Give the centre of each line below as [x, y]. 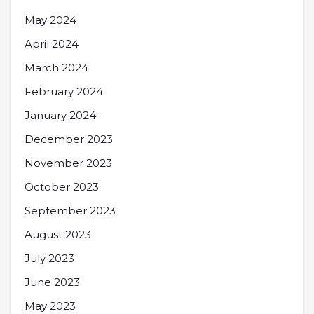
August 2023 [58, 234]
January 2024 [60, 115]
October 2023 [62, 186]
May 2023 [50, 306]
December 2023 [69, 139]
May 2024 [50, 20]
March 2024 [56, 67]
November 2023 [68, 163]
